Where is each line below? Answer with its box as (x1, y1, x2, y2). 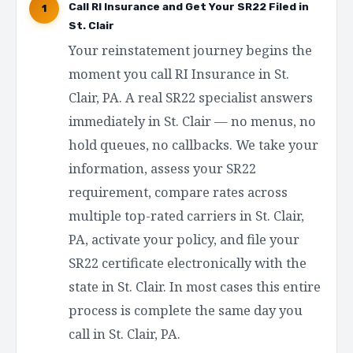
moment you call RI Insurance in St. (69, 65, 289, 83)
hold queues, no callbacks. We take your (69, 136, 318, 154)
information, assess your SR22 (69, 159, 256, 177)
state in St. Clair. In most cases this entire (69, 277, 321, 295)
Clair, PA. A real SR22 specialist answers (69, 88, 313, 106)
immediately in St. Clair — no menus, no (69, 112, 316, 130)
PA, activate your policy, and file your (69, 230, 299, 248)
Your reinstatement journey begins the (69, 41, 312, 59)
